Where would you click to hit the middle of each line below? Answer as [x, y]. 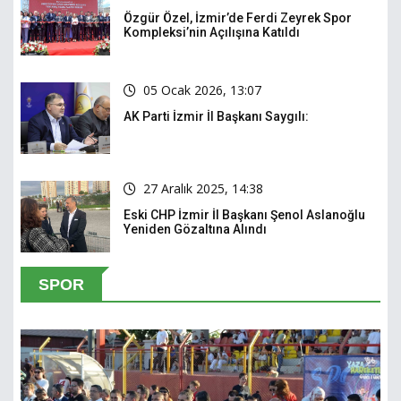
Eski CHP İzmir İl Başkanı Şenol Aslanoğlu [244, 215]
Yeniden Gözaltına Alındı [195, 230]
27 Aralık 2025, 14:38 [203, 189]
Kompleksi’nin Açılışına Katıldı [212, 33]
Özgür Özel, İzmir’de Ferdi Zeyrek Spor [238, 18]
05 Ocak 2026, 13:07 [202, 90]
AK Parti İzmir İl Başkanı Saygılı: [216, 117]
